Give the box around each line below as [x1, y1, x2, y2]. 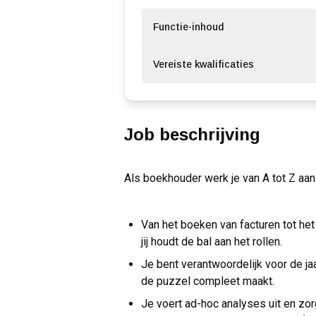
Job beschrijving [124, 125, 260, 145]
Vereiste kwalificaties [153, 59, 254, 71]
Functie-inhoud [153, 21, 224, 33]
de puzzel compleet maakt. [141, 274, 274, 288]
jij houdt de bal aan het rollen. [141, 235, 282, 249]
